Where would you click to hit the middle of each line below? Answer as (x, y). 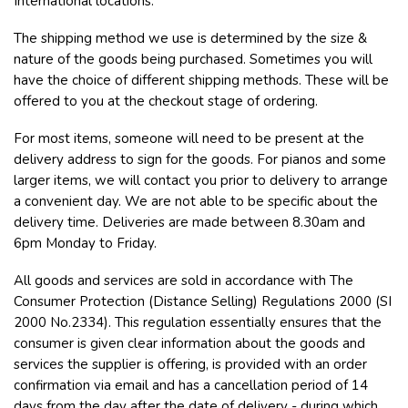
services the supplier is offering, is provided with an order (190, 364)
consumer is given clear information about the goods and (189, 343)
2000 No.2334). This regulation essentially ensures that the (198, 322)
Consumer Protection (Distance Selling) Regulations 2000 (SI (203, 301)
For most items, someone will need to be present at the (189, 138)
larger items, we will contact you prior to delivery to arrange (201, 180)
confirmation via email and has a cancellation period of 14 (191, 385)
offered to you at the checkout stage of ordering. (166, 101)
